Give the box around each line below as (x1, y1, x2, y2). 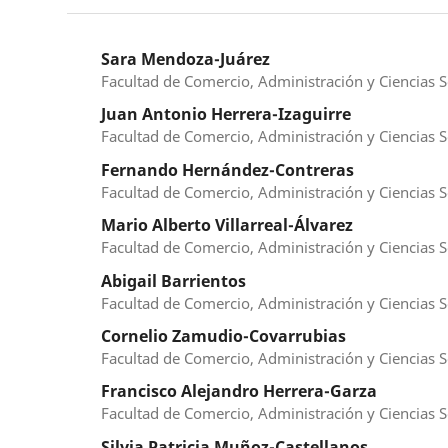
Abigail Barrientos (101, 269, 247, 292)
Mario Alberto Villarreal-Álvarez (101, 214, 354, 237)
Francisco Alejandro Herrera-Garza (101, 380, 378, 403)
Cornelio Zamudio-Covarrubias (101, 325, 347, 348)
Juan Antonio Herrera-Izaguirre (101, 103, 352, 126)
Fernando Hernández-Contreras (101, 158, 355, 181)
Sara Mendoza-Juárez (101, 47, 271, 70)
